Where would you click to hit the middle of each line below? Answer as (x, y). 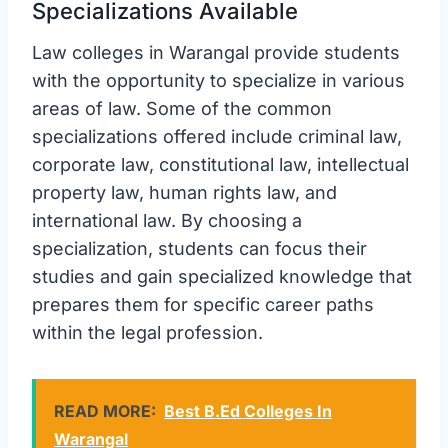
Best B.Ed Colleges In (248, 410)
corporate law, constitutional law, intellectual (220, 164)
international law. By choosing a (167, 220)
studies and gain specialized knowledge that (222, 276)
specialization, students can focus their (199, 248)
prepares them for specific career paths (203, 304)
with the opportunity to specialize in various (218, 80)
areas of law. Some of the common (182, 108)
